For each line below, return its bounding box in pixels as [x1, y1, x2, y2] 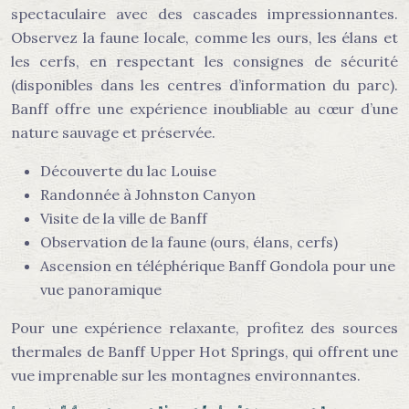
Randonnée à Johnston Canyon [40, 185, 256, 204]
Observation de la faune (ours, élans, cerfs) [40, 233, 338, 251]
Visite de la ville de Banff [40, 209, 207, 227]
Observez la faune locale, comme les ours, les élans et [11, 28, 398, 47]
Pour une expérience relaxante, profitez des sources [11, 319, 398, 337]
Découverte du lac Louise [40, 162, 216, 180]
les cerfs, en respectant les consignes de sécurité [11, 52, 398, 70]
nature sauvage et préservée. [11, 123, 215, 142]
